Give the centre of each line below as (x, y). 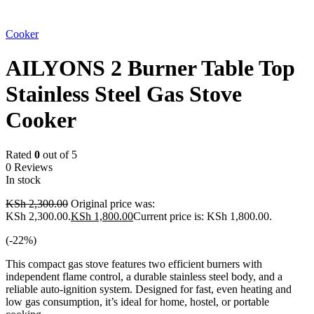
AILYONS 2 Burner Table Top (150, 68)
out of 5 (59, 154)
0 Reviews (29, 167)
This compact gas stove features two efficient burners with (134, 264)
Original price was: (113, 203)
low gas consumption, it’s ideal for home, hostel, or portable (137, 301)
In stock (23, 179)
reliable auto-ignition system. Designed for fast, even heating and (149, 289)
